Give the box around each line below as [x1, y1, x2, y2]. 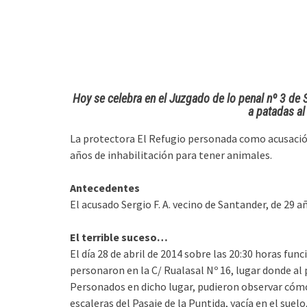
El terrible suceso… [70, 230, 168, 244]
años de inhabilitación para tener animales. [70, 148, 272, 162]
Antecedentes [70, 181, 140, 195]
